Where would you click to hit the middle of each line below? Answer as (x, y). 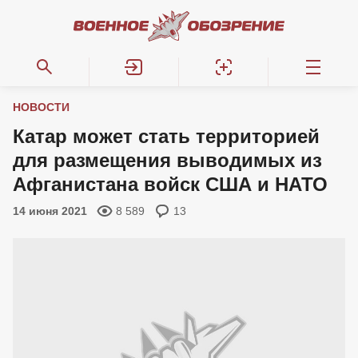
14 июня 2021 (50, 211)
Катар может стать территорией (166, 136)
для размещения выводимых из (167, 160)
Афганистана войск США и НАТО (170, 184)
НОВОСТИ (41, 107)
